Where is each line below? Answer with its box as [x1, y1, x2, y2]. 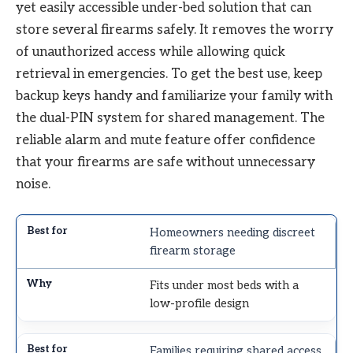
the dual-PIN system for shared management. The [16, 110, 325, 127]
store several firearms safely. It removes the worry [16, 22, 333, 39]
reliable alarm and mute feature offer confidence [16, 132, 315, 149]
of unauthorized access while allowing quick [16, 44, 285, 61]
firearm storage [150, 243, 236, 258]
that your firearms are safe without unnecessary [16, 154, 315, 171]
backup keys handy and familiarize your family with [16, 88, 333, 105]
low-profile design [150, 296, 250, 311]
